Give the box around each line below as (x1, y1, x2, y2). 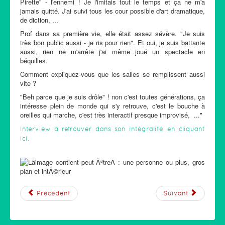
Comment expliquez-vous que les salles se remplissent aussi (20, 69, 205, 79)
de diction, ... (20, 15, 60, 25)
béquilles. (20, 56, 50, 65)
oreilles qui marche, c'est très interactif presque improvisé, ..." (20, 110, 202, 120)
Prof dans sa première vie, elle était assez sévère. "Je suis (20, 29, 205, 38)
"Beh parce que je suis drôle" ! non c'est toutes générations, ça (20, 92, 205, 101)
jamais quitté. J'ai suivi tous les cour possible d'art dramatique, (20, 6, 205, 16)
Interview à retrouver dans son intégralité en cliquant (20, 125, 205, 133)
